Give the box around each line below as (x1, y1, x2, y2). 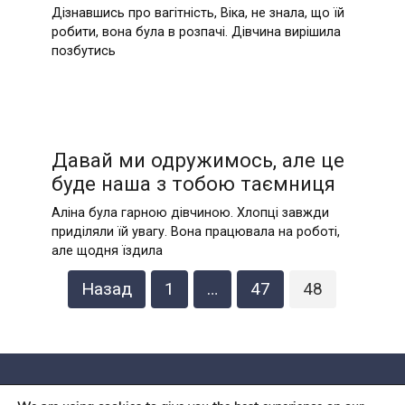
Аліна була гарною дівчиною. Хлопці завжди (51, 204, 329, 221)
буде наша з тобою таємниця (51, 171, 335, 195)
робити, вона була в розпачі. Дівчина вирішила (51, 24, 341, 41)
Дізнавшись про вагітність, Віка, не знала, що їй (51, 5, 344, 22)
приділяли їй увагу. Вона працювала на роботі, (51, 223, 340, 240)
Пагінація (17, 271, 80, 289)
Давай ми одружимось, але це (51, 147, 344, 172)
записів (17, 293, 68, 311)
